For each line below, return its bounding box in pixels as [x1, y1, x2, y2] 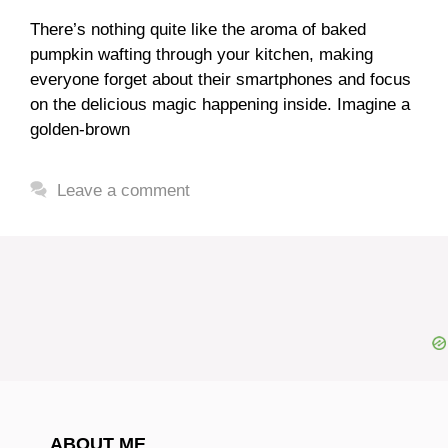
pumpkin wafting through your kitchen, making [30, 44, 373, 64]
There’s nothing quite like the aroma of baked [30, 19, 366, 39]
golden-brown [30, 119, 130, 139]
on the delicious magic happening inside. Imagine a [30, 94, 410, 114]
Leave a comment [57, 180, 191, 200]
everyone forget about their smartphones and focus [30, 69, 411, 89]
